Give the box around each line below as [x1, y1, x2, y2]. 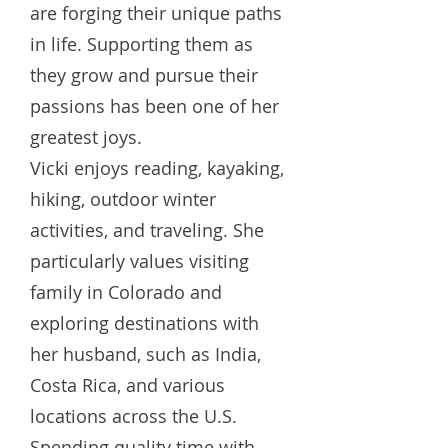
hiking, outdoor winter [30, 187, 216, 211]
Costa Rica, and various [30, 373, 225, 397]
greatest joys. [30, 125, 142, 149]
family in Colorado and [30, 280, 222, 304]
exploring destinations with [30, 311, 259, 335]
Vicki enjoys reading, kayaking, [30, 156, 284, 180]
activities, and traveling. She [30, 218, 264, 242]
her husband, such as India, [30, 342, 261, 366]
